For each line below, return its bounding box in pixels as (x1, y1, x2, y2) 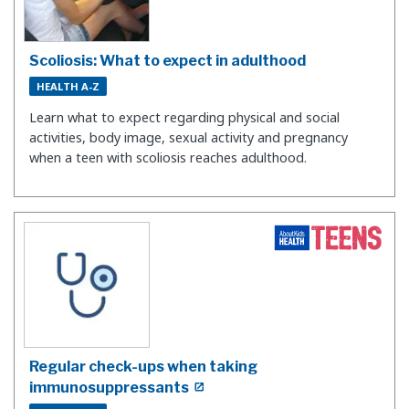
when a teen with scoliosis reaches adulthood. (29, 149, 307, 167)
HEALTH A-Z (37, 79, 100, 93)
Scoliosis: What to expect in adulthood (29, 51, 306, 69)
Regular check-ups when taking (29, 357, 257, 375)
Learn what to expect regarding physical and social (29, 109, 340, 127)
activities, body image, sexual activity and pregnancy (29, 129, 348, 147)
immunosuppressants (29, 378, 189, 396)
